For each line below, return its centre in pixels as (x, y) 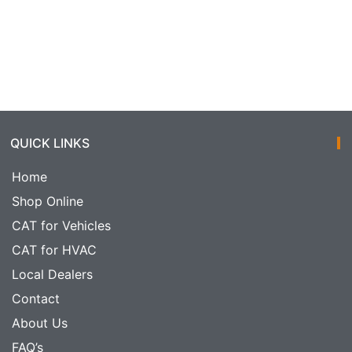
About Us (40, 323)
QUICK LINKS (50, 143)
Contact (36, 298)
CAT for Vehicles (62, 225)
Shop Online (48, 201)
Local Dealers (53, 274)
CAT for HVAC (55, 249)
